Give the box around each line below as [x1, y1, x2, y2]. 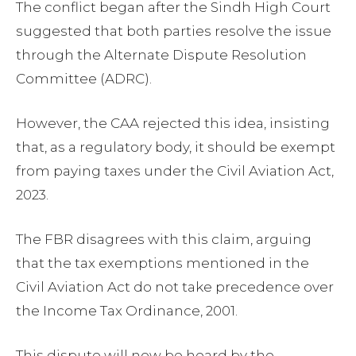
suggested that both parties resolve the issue [16, 23, 331, 39]
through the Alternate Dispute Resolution [16, 47, 307, 63]
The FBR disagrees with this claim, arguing [16, 231, 311, 247]
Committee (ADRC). [16, 71, 152, 87]
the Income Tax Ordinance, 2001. [16, 303, 238, 319]
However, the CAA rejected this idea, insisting [16, 115, 330, 131]
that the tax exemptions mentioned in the [16, 255, 309, 271]
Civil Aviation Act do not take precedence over [16, 279, 334, 295]
